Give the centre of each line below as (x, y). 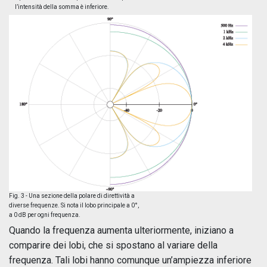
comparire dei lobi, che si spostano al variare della (113, 245)
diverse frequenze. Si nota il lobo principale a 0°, (74, 205)
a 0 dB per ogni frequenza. (45, 215)
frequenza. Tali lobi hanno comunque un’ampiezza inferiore (130, 260)
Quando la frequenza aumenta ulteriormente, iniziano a (121, 230)
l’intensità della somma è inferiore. (62, 7)
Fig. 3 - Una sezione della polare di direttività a (72, 195)
